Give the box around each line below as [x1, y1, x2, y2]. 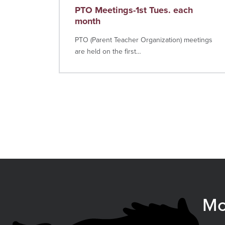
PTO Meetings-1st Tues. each [75, 5, 193, 16]
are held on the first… [75, 47, 141, 56]
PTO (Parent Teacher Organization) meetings [75, 36, 212, 44]
